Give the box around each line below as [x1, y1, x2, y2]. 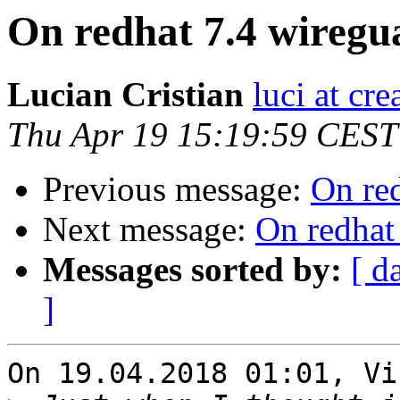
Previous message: [43, 170, 311, 209]
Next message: [43, 210, 255, 249]
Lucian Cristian [7, 75, 244, 114]
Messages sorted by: [43, 250, 342, 289]
